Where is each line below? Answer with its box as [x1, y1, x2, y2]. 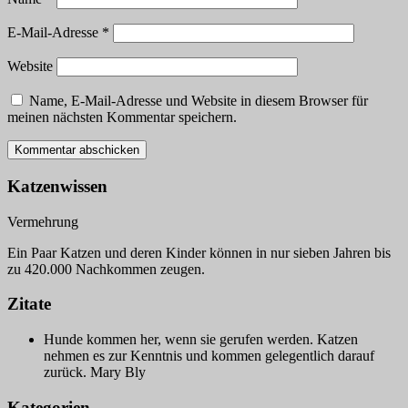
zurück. [44, 364, 90, 381]
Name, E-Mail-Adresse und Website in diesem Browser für [29, 93, 368, 109]
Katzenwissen [7, 177, 107, 197]
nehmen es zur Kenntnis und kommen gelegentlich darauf [44, 348, 374, 364]
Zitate [7, 294, 51, 314]
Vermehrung [7, 213, 78, 229]
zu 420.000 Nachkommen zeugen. [7, 260, 205, 277]
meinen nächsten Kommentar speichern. [7, 109, 237, 126]
